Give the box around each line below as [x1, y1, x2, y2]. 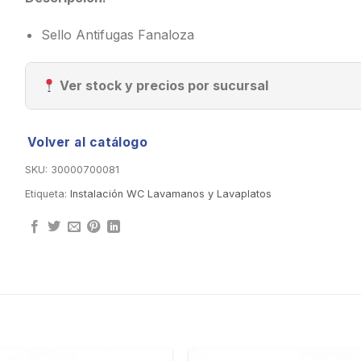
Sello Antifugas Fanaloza [41, 27, 195, 44]
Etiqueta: [24, 187, 70, 200]
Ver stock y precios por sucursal [56, 77, 268, 93]
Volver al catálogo [27, 134, 148, 150]
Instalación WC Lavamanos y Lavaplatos [69, 187, 272, 200]
